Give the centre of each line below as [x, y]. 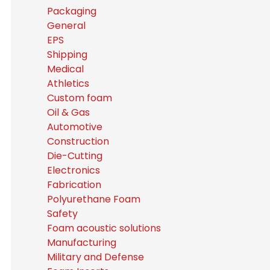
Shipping [67, 55]
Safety [62, 214]
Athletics [68, 83]
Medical [65, 69]
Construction [78, 141]
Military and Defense [95, 257]
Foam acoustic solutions [104, 228]
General [66, 26]
